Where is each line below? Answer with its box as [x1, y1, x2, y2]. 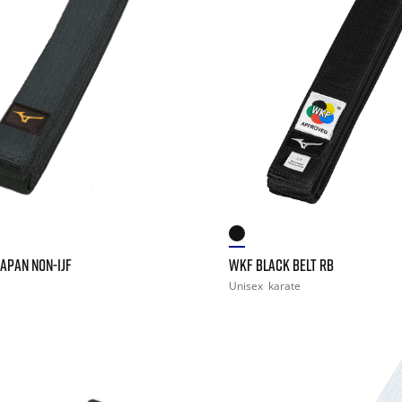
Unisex [228, 277, 266, 293]
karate [267, 277, 301, 293]
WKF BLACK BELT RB [228, 254, 334, 275]
